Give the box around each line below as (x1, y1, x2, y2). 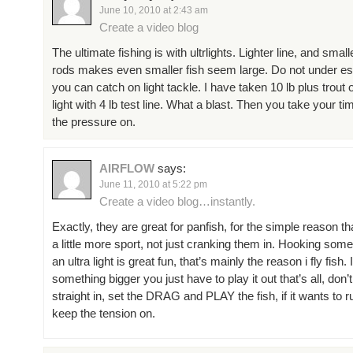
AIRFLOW (99, 162, 154, 175)
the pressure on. (52, 115, 136, 128)
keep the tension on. (52, 307, 155, 320)
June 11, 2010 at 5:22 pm (99, 179, 207, 190)
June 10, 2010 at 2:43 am (99, 5, 208, 16)
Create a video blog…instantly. (99, 195, 255, 208)
